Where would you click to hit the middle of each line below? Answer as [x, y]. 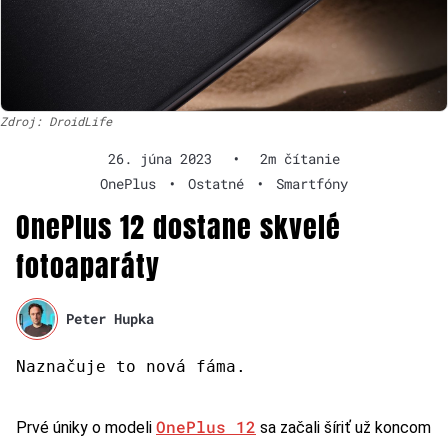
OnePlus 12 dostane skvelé [178, 226]
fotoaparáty [88, 265]
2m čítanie [300, 158]
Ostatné [216, 183]
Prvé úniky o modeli [86, 427]
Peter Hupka [110, 319]
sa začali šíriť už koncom [343, 427]
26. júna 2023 [160, 158]
